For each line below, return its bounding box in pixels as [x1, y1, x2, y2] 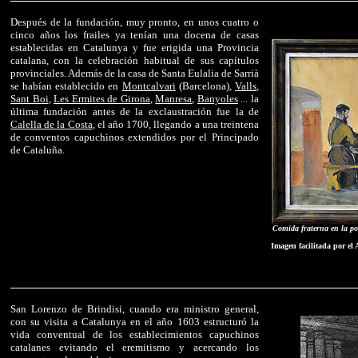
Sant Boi [10, 93, 49, 105]
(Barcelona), [175, 80, 236, 92]
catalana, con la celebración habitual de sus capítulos [10, 54, 259, 66]
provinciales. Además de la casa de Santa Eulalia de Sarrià [10, 67, 259, 79]
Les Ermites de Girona [54, 93, 150, 105]
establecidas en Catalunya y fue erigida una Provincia [10, 42, 259, 54]
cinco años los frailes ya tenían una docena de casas [10, 29, 259, 41]
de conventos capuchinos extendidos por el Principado [10, 131, 259, 143]
